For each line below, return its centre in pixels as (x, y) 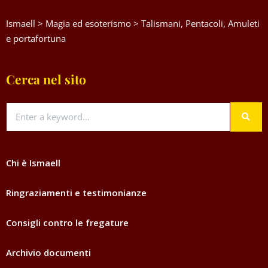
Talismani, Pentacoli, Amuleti (200, 24)
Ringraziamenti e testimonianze (76, 193)
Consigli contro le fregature (67, 223)
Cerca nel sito (46, 79)
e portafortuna (36, 39)
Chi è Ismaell (33, 163)
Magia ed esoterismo (88, 24)
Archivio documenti (48, 253)
